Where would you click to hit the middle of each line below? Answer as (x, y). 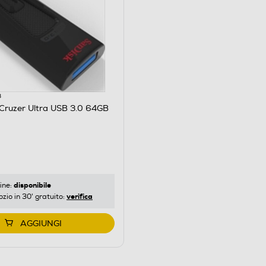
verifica (80, 196)
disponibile (32, 185)
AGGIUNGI (41, 223)
